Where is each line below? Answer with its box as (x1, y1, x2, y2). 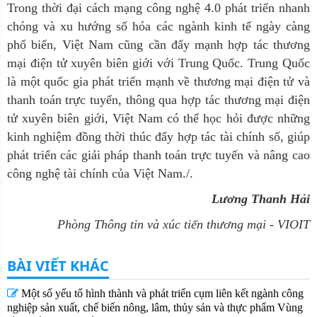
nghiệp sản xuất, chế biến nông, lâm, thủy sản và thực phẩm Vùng (7, 301, 303, 313)
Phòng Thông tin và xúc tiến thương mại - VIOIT (57, 217, 310, 231)
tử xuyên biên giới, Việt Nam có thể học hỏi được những (7, 111, 310, 125)
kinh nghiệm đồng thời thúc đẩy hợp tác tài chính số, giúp (7, 129, 310, 144)
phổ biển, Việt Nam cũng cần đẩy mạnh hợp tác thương (7, 38, 310, 52)
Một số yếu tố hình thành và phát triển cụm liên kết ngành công (18, 287, 304, 299)
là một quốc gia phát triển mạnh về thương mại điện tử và (7, 74, 310, 88)
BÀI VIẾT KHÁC (7, 256, 109, 275)
